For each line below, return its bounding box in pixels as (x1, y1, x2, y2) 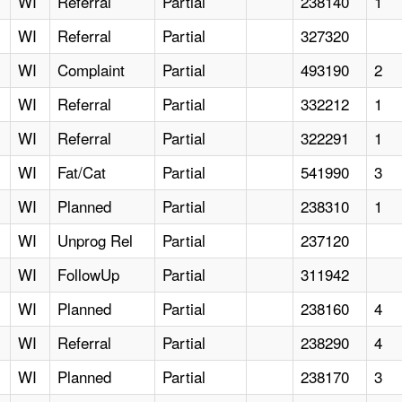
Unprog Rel (57, 229, 134, 252)
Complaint (57, 58, 126, 82)
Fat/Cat (57, 161, 107, 184)
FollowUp (57, 263, 120, 286)
